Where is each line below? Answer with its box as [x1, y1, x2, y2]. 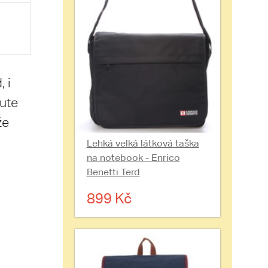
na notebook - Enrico [86, 152, 180, 163]
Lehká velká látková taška [86, 138, 199, 149]
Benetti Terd [86, 166, 140, 178]
